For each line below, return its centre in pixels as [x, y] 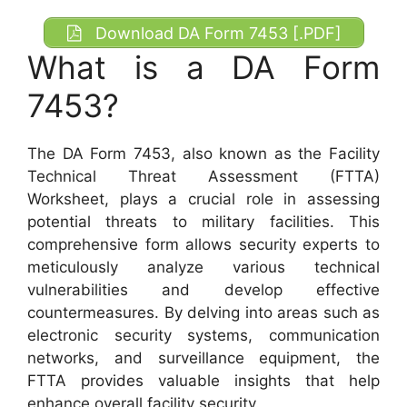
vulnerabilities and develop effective [203, 290]
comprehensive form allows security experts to [203, 245]
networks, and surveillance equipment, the [203, 358]
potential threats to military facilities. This [203, 222]
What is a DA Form [203, 68]
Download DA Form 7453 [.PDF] [216, 33]
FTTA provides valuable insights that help [203, 381]
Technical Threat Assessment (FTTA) [203, 177]
